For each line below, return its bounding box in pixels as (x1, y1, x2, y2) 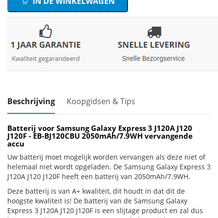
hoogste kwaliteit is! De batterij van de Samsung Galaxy (7, 196, 187, 205)
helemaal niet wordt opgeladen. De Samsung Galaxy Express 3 (7, 162, 211, 171)
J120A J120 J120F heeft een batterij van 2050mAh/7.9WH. (7, 172, 190, 181)
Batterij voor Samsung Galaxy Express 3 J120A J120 (7, 123, 192, 133)
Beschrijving (7, 96, 55, 107)
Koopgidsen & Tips (67, 96, 135, 107)
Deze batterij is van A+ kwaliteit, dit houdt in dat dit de (7, 186, 185, 196)
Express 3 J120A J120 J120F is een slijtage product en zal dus (7, 206, 203, 215)
